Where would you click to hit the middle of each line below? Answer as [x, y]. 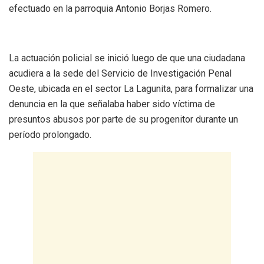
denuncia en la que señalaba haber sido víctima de [112, 104]
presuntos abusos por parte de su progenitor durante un [123, 119]
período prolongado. [50, 134]
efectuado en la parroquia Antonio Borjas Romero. [110, 8]
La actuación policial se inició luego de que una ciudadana [127, 58]
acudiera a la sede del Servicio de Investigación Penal [120, 73]
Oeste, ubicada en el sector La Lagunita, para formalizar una [131, 88]
